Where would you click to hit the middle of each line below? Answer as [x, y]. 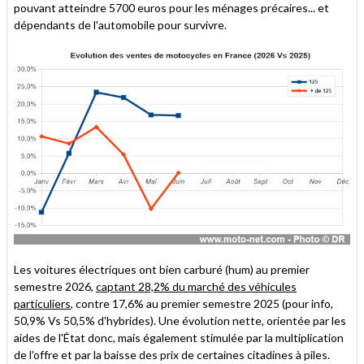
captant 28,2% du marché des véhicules [196, 286]
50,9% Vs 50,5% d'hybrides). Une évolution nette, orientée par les [180, 320]
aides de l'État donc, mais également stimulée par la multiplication [179, 337]
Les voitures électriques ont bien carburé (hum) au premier [162, 269]
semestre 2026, [55, 286]
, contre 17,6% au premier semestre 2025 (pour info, [202, 303]
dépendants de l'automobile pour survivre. [120, 24]
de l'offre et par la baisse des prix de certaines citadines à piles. [172, 354]
